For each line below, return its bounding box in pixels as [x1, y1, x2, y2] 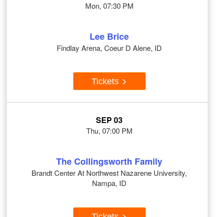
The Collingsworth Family [56, 155, 162, 168]
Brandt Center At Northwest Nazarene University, [31, 168, 187, 178]
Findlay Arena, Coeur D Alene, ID [57, 43, 162, 53]
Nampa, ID [92, 178, 126, 188]
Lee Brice [90, 30, 129, 43]
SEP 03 [96, 114, 123, 126]
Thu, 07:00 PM [86, 125, 133, 136]
